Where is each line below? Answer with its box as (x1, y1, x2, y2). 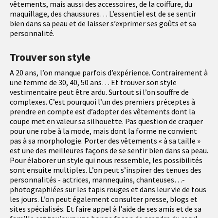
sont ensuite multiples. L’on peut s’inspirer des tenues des (10, 165, 201, 175)
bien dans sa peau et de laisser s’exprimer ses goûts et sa (10, 18, 196, 29)
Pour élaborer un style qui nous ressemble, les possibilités (10, 155, 202, 165)
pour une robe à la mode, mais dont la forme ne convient (10, 126, 197, 136)
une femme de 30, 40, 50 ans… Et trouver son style (10, 77, 177, 88)
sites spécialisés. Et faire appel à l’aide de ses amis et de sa (10, 204, 201, 214)
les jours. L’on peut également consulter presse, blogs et (10, 194, 198, 204)
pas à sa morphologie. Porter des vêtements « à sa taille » (10, 136, 200, 146)
